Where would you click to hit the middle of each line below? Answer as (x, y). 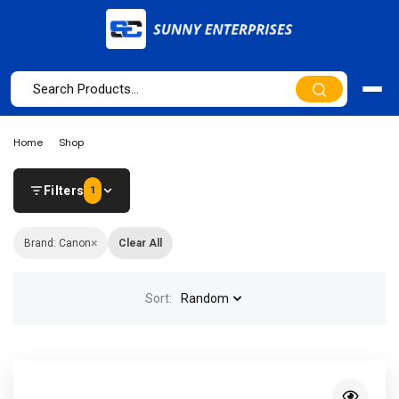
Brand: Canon (57, 243)
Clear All (140, 243)
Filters (64, 191)
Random (204, 298)
